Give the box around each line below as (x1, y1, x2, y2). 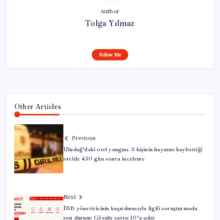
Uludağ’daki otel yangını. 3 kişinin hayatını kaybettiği (63, 146, 203, 154)
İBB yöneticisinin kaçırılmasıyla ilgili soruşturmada (63, 205, 198, 213)
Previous (72, 135, 95, 142)
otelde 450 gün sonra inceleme (63, 155, 145, 163)
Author (100, 8, 120, 15)
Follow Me (99, 52, 121, 58)
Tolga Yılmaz (85, 18, 135, 29)
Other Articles (14, 102, 61, 111)
